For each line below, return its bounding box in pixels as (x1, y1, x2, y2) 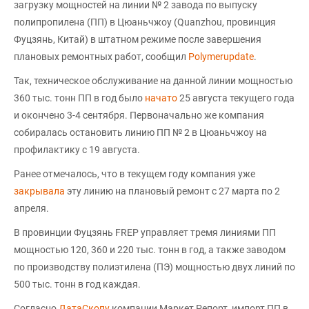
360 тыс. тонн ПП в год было (14, 92, 145, 103)
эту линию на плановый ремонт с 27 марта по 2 (67, 185, 280, 197)
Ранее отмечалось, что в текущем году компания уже (14, 168, 255, 179)
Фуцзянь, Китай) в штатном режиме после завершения (14, 33, 261, 45)
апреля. (14, 202, 49, 214)
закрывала (14, 185, 67, 197)
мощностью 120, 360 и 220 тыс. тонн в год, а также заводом (14, 243, 286, 255)
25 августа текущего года (177, 92, 295, 103)
